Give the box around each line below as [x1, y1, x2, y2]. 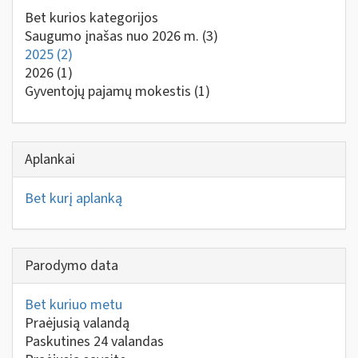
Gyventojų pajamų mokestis [25, 82, 194, 101]
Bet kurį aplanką [25, 188, 122, 209]
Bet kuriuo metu [25, 295, 122, 315]
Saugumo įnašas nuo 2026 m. [25, 26, 202, 46]
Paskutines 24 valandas [25, 332, 164, 352]
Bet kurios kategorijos [25, 8, 158, 28]
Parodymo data [25, 256, 118, 276]
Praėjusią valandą [25, 313, 129, 333]
